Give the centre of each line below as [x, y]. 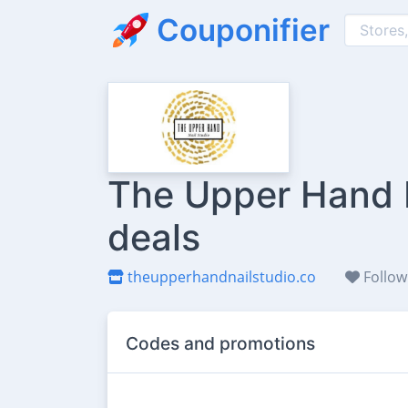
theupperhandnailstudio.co [220, 277]
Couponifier [243, 30]
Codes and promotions [220, 343]
